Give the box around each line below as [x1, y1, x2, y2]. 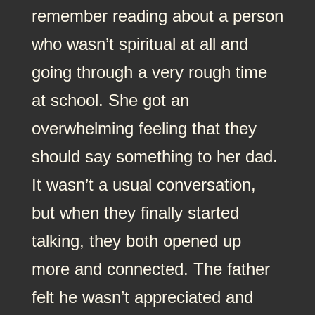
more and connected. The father [31, 259, 270, 278]
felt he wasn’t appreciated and [31, 287, 253, 307]
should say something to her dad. [31, 146, 278, 166]
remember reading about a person [31, 6, 283, 25]
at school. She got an [31, 90, 189, 110]
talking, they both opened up [31, 231, 241, 250]
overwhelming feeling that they [31, 118, 257, 138]
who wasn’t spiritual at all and [31, 34, 248, 53]
